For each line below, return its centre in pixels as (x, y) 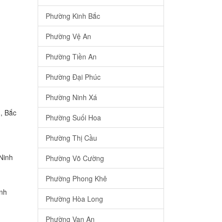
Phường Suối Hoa (73, 118)
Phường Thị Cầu (71, 138)
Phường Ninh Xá (71, 97)
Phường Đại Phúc (73, 77)
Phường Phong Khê (76, 179)
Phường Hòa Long (74, 199)
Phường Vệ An (68, 36)
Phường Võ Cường (75, 158)
